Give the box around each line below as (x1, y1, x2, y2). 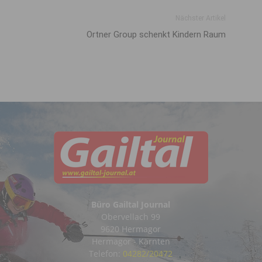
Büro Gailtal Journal (91, 198, 171, 210)
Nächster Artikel (175, 13, 226, 22)
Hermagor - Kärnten (91, 235, 170, 247)
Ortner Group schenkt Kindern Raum (87, 29, 226, 40)
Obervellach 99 (101, 211, 161, 222)
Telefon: (89, 247, 123, 259)
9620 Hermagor (101, 223, 161, 235)
